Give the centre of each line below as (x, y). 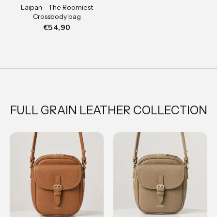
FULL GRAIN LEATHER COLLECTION (108, 110)
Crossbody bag (57, 17)
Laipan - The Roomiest (57, 8)
